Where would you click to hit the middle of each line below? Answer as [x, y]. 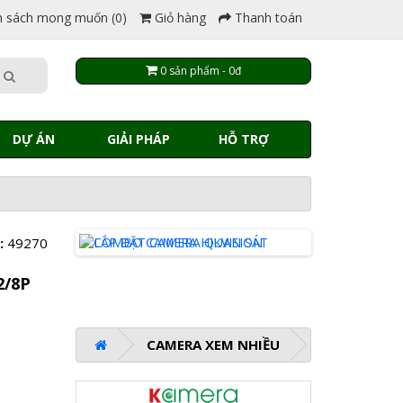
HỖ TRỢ [244, 139]
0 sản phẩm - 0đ [200, 71]
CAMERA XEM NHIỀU [213, 345]
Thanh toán [269, 18]
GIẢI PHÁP [139, 139]
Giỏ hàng [180, 18]
